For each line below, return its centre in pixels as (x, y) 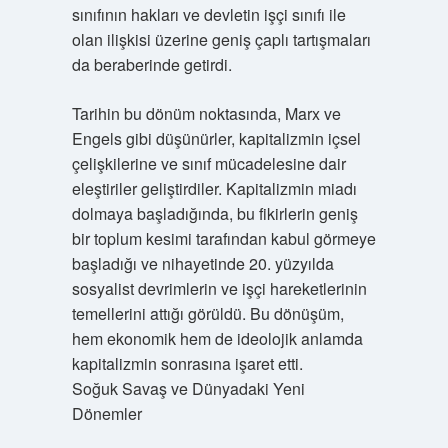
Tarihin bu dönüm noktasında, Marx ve (206, 113)
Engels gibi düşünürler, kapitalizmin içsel (216, 138)
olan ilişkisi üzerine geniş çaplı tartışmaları (221, 39)
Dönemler (106, 413)
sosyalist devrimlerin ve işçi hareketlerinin (219, 288)
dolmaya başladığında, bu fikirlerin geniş (214, 213)
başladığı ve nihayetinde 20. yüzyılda (202, 263)
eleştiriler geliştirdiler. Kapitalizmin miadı (214, 188)
